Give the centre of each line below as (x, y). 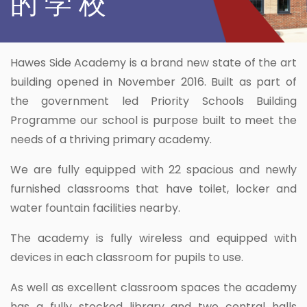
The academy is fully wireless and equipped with (153, 238)
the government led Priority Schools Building (153, 101)
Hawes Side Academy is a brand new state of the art (153, 63)
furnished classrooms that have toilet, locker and (153, 189)
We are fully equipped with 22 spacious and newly (153, 170)
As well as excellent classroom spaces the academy (153, 288)
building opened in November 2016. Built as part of (153, 82)
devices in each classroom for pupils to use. (127, 258)
